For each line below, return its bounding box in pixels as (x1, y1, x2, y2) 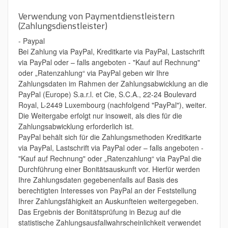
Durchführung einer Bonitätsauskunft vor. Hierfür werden (18, 164, 200, 174)
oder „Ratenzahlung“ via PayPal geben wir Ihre (18, 68, 169, 78)
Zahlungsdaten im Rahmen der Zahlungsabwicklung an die (18, 78, 208, 89)
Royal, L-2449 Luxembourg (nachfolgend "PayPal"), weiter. (18, 100, 207, 110)
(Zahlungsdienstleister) (18, 19, 107, 33)
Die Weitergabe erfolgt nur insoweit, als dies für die (18, 110, 182, 121)
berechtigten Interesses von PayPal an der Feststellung (18, 185, 196, 195)
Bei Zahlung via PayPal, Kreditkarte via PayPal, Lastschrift (18, 46, 205, 56)
